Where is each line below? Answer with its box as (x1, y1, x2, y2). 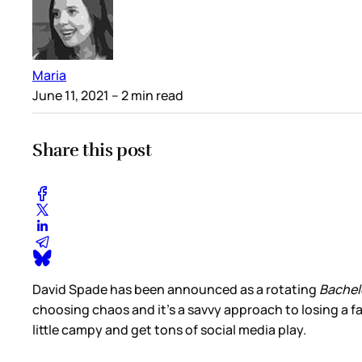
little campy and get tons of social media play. (32, 321, 309, 339)
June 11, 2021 (32, 86, 109, 105)
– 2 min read (109, 86, 183, 105)
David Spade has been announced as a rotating (32, 280, 319, 299)
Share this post (32, 139, 152, 162)
